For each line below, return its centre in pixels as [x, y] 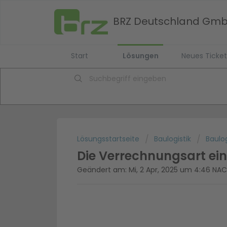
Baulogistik [173, 139]
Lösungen [140, 56]
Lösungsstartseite [109, 139]
